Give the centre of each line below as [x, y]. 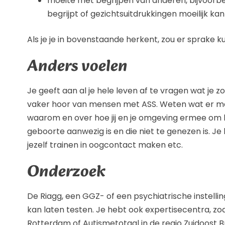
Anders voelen [77, 67]
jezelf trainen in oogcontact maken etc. [105, 145]
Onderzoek [66, 173]
